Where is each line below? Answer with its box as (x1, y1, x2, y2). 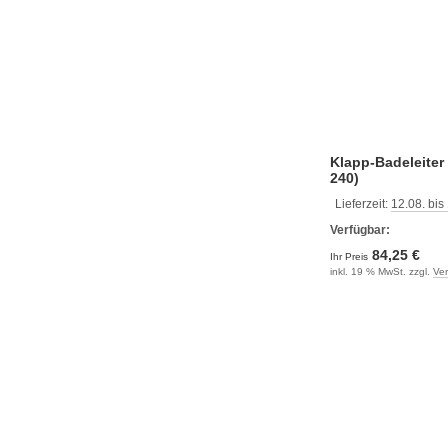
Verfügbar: (330, 223, 390, 237)
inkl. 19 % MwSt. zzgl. (330, 266, 433, 277)
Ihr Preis (330, 251, 371, 262)
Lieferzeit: (335, 197, 391, 211)
